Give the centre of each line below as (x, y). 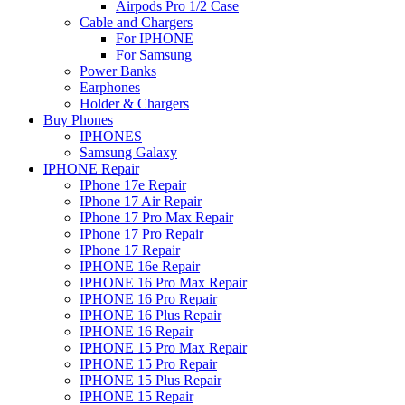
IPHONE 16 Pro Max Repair (163, 282)
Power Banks (118, 71)
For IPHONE (155, 38)
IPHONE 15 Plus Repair (151, 380)
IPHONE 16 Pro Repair (148, 298)
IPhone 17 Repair (130, 250)
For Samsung (154, 54)
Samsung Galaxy (128, 152)
